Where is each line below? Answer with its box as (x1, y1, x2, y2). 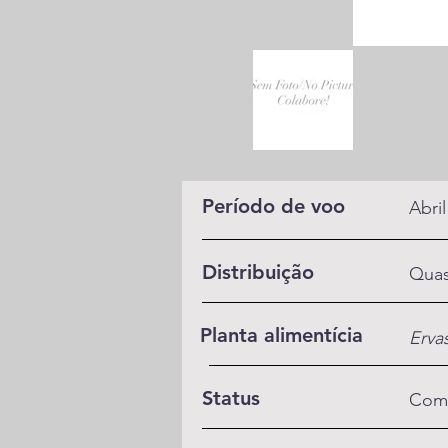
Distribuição (202, 260, 314, 284)
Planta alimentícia (200, 323, 363, 347)
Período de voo (202, 194, 345, 218)
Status (202, 386, 260, 410)
